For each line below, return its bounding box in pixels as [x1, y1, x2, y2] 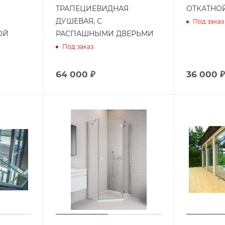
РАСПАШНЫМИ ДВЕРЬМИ [55, 29, 154, 38]
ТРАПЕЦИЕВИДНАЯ [55, 4, 129, 13]
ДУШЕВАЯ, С [55, 16, 102, 26]
